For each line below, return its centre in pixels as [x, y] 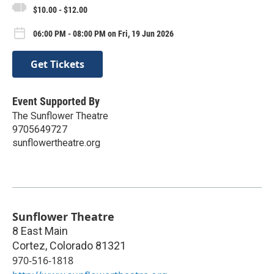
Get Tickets [57, 64]
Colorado [71, 245]
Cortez [29, 245]
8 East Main [40, 231]
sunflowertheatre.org [56, 143]
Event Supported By [56, 101]
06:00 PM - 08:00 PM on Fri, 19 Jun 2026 [103, 34]
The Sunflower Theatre [60, 116]
